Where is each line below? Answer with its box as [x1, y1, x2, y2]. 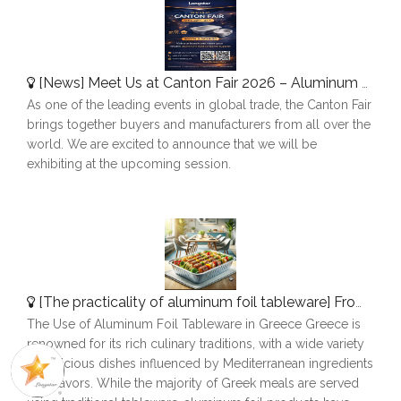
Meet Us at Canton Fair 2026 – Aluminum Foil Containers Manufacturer [88, 73, 362, 91]
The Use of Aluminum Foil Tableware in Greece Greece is [27, 316, 361, 331]
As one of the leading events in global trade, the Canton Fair [27, 97, 371, 112]
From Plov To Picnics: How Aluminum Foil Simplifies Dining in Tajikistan [334, 293, 355, 311]
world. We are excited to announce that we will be [27, 136, 317, 151]
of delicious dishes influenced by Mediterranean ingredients [27, 355, 373, 371]
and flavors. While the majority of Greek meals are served [27, 375, 359, 390]
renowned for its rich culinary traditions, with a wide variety [27, 336, 364, 351]
